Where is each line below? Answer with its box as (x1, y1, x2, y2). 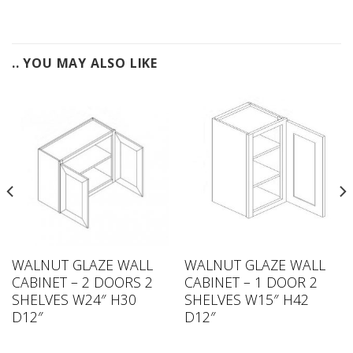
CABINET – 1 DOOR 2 (184, 273, 318, 292)
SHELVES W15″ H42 (184, 290, 309, 309)
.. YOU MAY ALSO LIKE (12, 54, 158, 72)
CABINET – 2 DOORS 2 (11, 273, 153, 292)
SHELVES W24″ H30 (11, 290, 136, 309)
